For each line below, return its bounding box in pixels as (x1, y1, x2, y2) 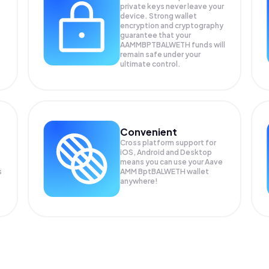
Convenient (120, 125, 178, 138)
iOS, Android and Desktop (120, 148, 213, 157)
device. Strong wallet (120, 11, 198, 20)
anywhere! (120, 177, 159, 186)
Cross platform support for (120, 138, 217, 147)
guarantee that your (120, 31, 192, 40)
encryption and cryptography (120, 21, 224, 30)
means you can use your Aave (120, 157, 223, 166)
